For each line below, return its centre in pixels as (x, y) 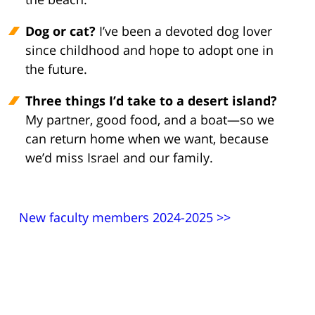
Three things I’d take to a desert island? (151, 101)
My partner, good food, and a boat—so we (150, 120)
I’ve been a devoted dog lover (184, 31)
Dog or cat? (60, 32)
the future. (56, 69)
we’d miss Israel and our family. (119, 158)
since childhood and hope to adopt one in (149, 50)
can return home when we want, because (147, 139)
